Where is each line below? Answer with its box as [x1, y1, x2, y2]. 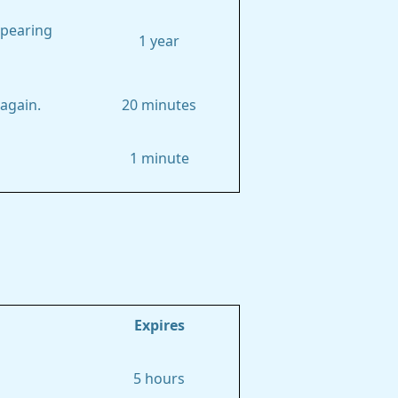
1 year [139, 34, 179, 48]
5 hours [133, 371, 185, 386]
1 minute [129, 151, 189, 165]
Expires [133, 318, 185, 332]
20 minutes [122, 98, 196, 112]
